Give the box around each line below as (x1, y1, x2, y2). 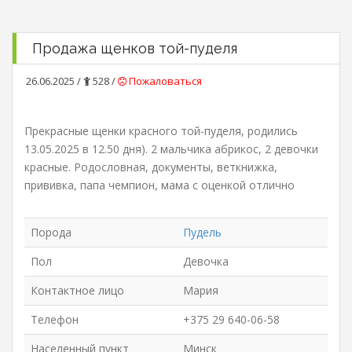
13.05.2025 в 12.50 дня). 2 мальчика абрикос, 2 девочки (24, 141, 318, 156)
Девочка (183, 254, 229, 269)
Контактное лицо (31, 283, 124, 298)
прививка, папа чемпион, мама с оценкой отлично (24, 178, 295, 192)
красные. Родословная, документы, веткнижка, (24, 159, 277, 174)
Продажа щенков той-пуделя (32, 40, 237, 57)
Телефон (31, 312, 79, 327)
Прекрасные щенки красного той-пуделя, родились (24, 123, 298, 138)
